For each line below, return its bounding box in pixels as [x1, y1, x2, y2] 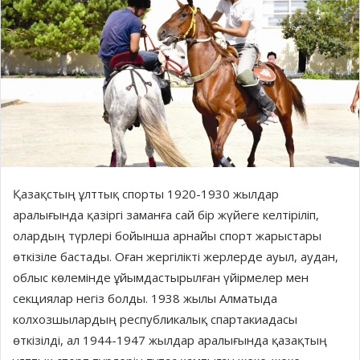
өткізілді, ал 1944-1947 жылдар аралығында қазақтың [13, 332, 327, 349]
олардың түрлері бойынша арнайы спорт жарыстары [13, 227, 321, 244]
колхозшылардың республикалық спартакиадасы [13, 311, 297, 328]
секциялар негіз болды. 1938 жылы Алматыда [13, 290, 277, 307]
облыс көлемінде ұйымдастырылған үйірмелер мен [13, 269, 309, 286]
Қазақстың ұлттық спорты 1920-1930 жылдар [13, 186, 279, 202]
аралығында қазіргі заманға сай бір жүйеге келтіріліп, [13, 207, 319, 223]
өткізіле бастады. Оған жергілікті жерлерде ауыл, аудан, [13, 248, 338, 265]
